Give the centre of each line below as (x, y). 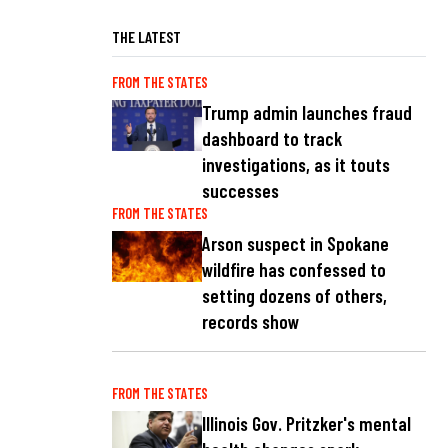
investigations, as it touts (296, 164)
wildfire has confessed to (294, 270)
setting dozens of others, (294, 296)
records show (250, 322)
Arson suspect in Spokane (295, 244)
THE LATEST (146, 36)
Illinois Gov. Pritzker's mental (306, 424)
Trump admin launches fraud (307, 112)
